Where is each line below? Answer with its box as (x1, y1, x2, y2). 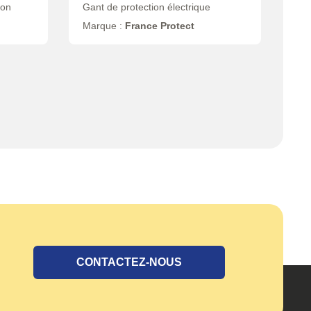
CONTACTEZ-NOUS (76, 256, 182, 269)
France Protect (124, 20, 194, 32)
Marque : (82, 20, 125, 32)
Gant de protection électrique (82, 1, 210, 13)
